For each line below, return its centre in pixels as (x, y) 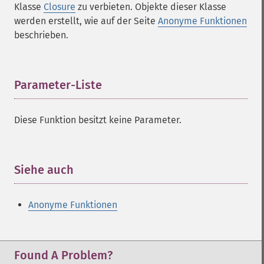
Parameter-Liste (58, 85)
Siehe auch (44, 170)
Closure (60, 7)
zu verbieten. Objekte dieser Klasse (151, 7)
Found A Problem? (63, 255)
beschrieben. (41, 35)
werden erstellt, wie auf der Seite (86, 21)
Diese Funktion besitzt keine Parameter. (98, 120)
